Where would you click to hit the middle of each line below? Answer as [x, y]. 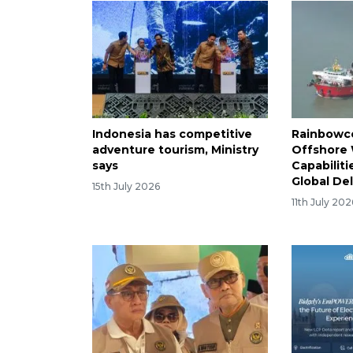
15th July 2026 [126, 186]
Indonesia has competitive [172, 134]
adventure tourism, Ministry [175, 149]
